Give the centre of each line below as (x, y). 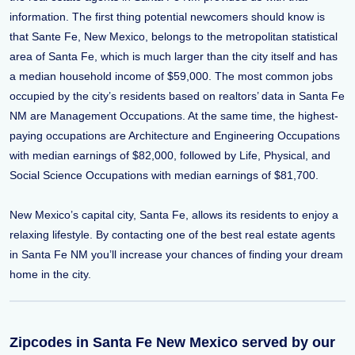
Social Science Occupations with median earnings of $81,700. (164, 175)
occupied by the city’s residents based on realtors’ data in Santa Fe (177, 96)
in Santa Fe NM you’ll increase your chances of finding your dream (176, 254)
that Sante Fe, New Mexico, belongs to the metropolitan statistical (174, 36)
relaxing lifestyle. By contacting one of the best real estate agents (172, 235)
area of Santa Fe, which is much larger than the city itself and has (174, 56)
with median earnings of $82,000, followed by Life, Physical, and (170, 155)
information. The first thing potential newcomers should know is (167, 17)
